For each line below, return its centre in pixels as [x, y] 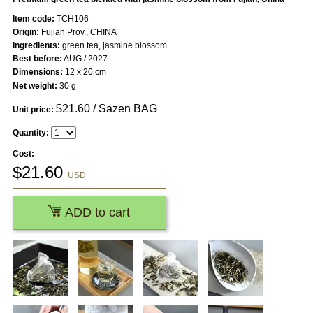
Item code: [33, 19]
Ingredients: [36, 46]
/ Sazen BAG [123, 109]
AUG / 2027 [85, 59]
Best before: [37, 59]
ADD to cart [96, 213]
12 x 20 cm [84, 72]
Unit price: [33, 110]
